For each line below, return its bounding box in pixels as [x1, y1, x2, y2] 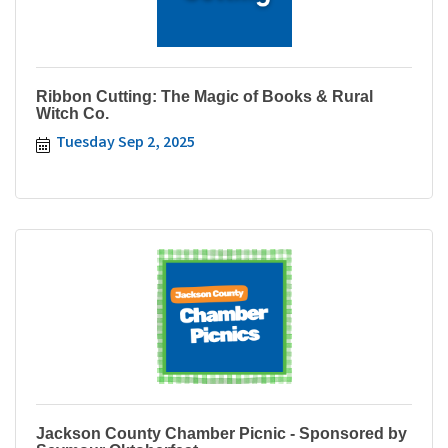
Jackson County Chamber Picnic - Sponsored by [36, 424, 407, 442]
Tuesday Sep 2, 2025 [56, 131, 195, 155]
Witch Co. [36, 104, 109, 122]
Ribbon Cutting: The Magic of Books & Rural [36, 87, 373, 105]
